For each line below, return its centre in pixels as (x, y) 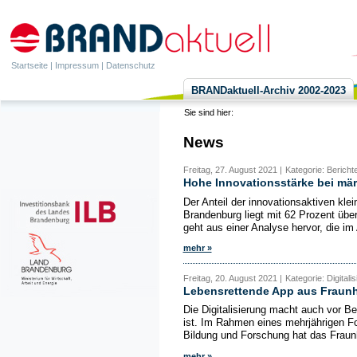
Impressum (77, 65)
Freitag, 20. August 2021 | (232, 278)
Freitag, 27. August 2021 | (232, 170)
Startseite (29, 65)
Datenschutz (131, 65)
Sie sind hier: (210, 112)
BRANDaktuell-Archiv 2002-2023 (269, 90)
